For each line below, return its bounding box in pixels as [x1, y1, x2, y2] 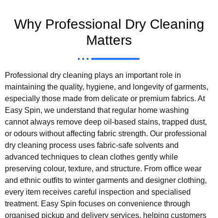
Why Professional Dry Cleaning [14, 17, 204, 32]
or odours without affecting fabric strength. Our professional [5, 129, 207, 138]
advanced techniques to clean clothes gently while [5, 153, 178, 162]
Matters [86, 33, 132, 48]
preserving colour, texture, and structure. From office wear [5, 164, 201, 173]
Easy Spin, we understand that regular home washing [5, 106, 189, 115]
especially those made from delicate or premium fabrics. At [5, 94, 205, 103]
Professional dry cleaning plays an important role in [5, 71, 181, 80]
